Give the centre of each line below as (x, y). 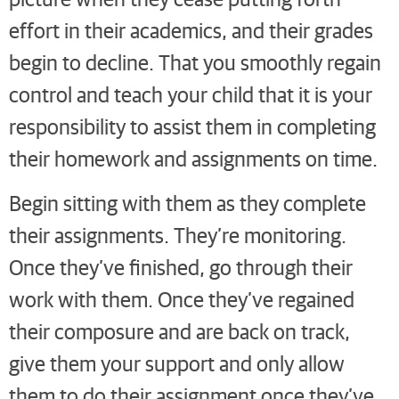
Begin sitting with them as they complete (187, 203)
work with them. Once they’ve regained (182, 299)
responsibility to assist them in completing (192, 126)
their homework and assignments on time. (193, 159)
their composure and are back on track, (179, 331)
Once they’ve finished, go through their (181, 267)
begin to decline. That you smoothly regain (195, 62)
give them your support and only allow (177, 363)
